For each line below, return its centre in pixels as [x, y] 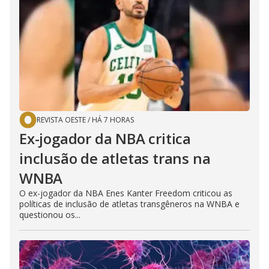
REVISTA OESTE [61, 119]
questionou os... [50, 214]
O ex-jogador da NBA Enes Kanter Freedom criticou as [126, 193]
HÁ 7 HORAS [113, 119]
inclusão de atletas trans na [115, 158]
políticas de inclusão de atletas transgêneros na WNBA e [129, 204]
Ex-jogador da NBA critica [105, 138]
